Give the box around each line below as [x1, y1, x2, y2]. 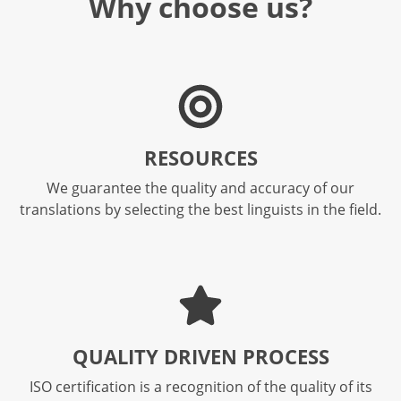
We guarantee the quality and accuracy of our [47, 178, 354, 198]
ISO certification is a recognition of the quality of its [29, 377, 372, 397]
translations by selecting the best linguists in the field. [20, 200, 381, 219]
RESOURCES [143, 144, 258, 171]
